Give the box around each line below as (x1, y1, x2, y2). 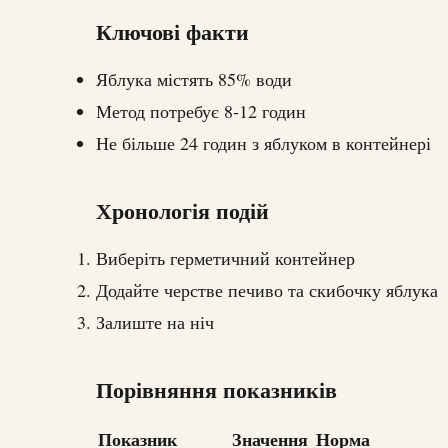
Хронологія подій (96, 194, 269, 228)
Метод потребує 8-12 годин (96, 99, 306, 124)
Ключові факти (96, 15, 249, 49)
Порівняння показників (96, 373, 337, 407)
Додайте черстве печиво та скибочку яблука (96, 278, 438, 303)
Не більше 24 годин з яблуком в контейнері (96, 131, 431, 156)
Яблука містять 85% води (96, 67, 292, 92)
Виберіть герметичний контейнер (96, 246, 355, 271)
